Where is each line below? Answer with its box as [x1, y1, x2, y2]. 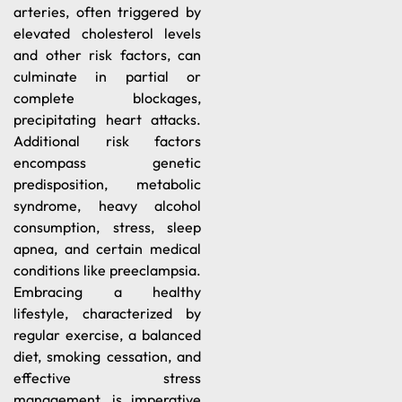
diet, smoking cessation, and [13, 347, 201, 366]
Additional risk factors [13, 132, 201, 151]
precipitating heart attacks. [13, 110, 201, 129]
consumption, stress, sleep [13, 218, 201, 237]
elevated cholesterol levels [13, 24, 201, 43]
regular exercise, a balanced [13, 326, 201, 345]
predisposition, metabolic [13, 175, 201, 194]
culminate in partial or [13, 67, 201, 86]
